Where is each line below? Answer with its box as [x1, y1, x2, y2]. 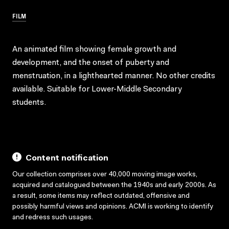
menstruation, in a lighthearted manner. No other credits [12, 72, 215, 80]
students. [12, 98, 46, 107]
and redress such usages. [12, 214, 93, 221]
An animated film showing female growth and [12, 45, 176, 54]
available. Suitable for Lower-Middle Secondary [12, 85, 181, 94]
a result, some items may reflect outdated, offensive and [12, 192, 190, 200]
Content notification [26, 154, 108, 163]
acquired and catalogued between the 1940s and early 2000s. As [12, 181, 216, 189]
